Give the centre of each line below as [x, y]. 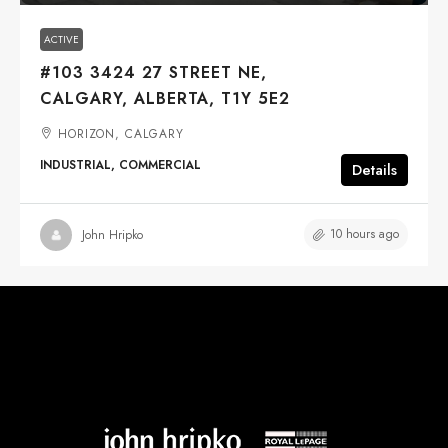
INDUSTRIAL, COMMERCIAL [120, 165]
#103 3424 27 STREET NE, [153, 73]
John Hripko [112, 234]
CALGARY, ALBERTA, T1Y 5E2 [165, 99]
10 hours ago [364, 234]
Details [374, 170]
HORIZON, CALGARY [121, 134]
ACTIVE [61, 40]
